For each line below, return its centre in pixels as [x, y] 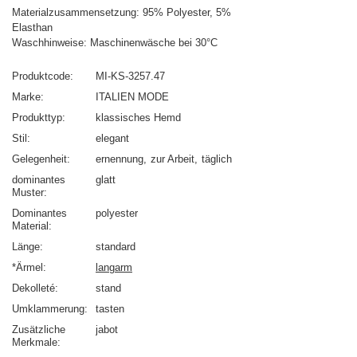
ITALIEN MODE [132, 97]
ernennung [120, 159]
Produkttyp [37, 118]
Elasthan [32, 28]
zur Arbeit [173, 159]
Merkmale [35, 343]
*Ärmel [27, 268]
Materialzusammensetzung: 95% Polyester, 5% [122, 13]
